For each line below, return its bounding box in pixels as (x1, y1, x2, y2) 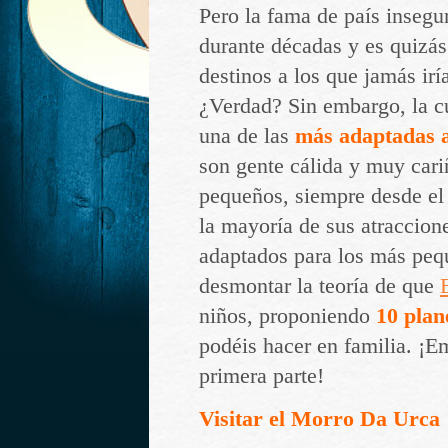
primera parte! (199, 363, 324, 388)
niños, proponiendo (199, 303, 370, 328)
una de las (199, 123, 295, 148)
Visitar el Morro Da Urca (199, 406, 440, 431)
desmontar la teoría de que (199, 273, 440, 298)
